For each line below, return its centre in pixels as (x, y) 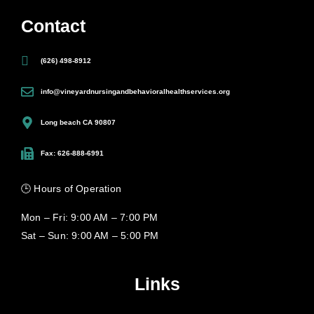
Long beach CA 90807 (78, 123)
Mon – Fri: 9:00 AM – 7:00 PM (90, 217)
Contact (53, 26)
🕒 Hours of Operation (71, 189)
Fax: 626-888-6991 (72, 153)
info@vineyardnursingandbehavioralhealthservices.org (135, 92)
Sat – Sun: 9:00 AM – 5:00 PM (90, 235)
